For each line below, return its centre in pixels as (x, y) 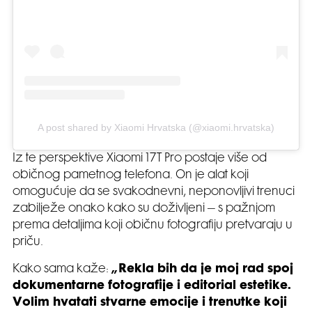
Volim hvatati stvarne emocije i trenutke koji (150, 303)
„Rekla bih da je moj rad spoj (202, 270)
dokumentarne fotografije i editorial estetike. (152, 287)
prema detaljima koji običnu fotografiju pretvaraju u (153, 226)
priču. (28, 243)
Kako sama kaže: (62, 270)
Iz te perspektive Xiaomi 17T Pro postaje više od (140, 159)
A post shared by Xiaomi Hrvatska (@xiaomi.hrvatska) (156, 128)
